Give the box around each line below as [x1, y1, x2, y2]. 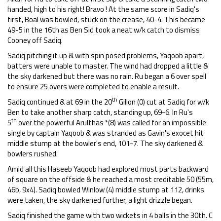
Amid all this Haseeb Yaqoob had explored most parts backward [7, 163, 209, 175]
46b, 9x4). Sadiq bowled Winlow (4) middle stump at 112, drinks [7, 184, 204, 195]
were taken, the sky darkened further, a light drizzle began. [7, 194, 192, 206]
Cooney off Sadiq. [7, 35, 63, 46]
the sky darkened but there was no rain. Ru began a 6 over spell [7, 71, 206, 82]
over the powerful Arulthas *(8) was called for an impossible [17, 117, 206, 128]
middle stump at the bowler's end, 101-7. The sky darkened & [7, 138, 203, 149]
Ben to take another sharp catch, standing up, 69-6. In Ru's [7, 107, 193, 118]
